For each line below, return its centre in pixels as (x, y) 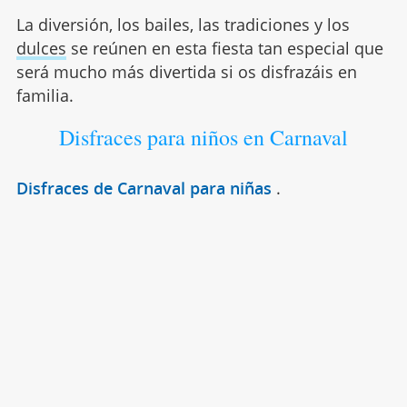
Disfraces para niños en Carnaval (203, 138)
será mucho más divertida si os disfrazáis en (186, 72)
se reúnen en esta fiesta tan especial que (224, 49)
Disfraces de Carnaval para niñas (144, 189)
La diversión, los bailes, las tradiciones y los (183, 25)
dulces (41, 49)
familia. (45, 96)
